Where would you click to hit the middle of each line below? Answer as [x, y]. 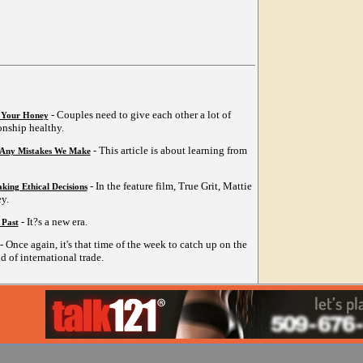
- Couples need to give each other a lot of [139, 115]
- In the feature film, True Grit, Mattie [169, 186]
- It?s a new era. [53, 222]
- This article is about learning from [169, 151]
